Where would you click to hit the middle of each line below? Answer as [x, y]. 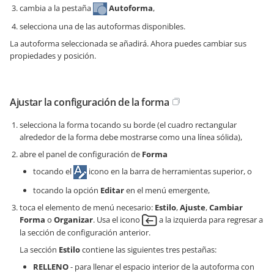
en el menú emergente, [167, 190]
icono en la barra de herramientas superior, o [169, 171]
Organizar [73, 219]
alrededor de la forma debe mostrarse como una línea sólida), [131, 137]
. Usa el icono [117, 219]
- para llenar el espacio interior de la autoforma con [161, 267]
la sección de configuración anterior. [85, 233]
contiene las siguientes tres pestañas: [148, 250]
